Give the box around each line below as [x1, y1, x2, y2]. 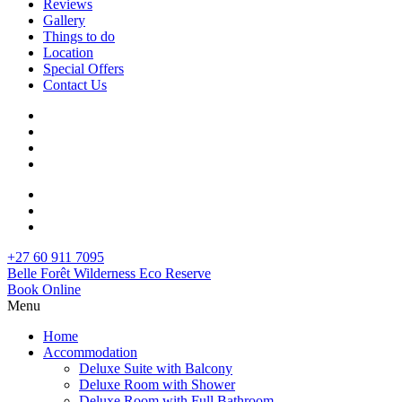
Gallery [43, 13, 85, 28]
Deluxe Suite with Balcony [79, 361, 232, 376]
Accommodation [43, 345, 137, 360]
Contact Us [43, 77, 107, 92]
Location [43, 45, 93, 60]
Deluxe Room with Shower [79, 377, 235, 392]
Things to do [43, 29, 115, 44]
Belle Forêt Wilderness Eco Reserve [7, 266, 211, 281]
